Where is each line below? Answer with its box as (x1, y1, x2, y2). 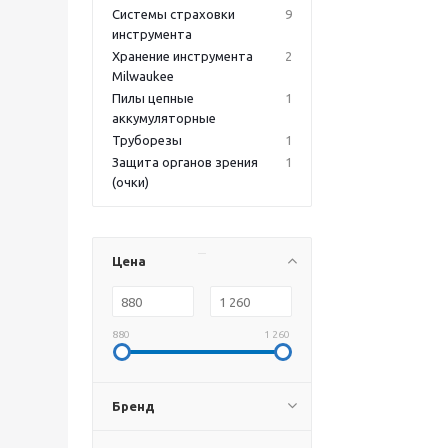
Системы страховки (112, 7, 235, 21)
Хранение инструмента (112, 49, 253, 63)
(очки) (112, 175, 149, 189)
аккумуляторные (112, 111, 216, 125)
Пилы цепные (112, 91, 194, 105)
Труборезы (112, 133, 182, 147)
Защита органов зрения (112, 155, 258, 169)
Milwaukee (112, 69, 174, 83)
